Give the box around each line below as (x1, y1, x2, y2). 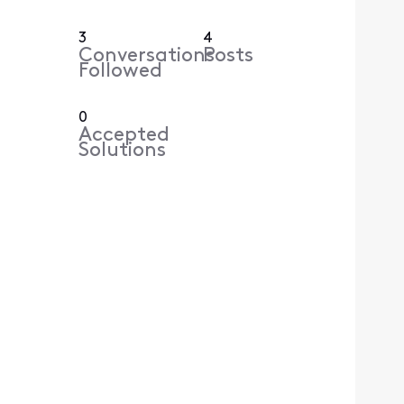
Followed (78, 61, 163, 83)
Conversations (78, 46, 216, 68)
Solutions (78, 141, 167, 162)
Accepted (78, 125, 170, 147)
